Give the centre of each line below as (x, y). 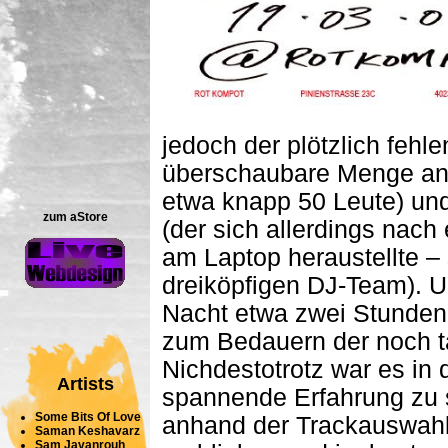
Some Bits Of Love (88, 417)
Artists (85, 384)
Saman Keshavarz (87, 431)
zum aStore (75, 217)
